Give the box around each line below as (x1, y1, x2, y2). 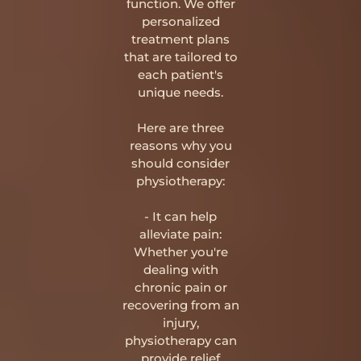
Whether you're (133, 244, 228, 259)
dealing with (143, 262, 218, 277)
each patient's (138, 67, 223, 82)
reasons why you (129, 138, 232, 153)
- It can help (144, 209, 217, 224)
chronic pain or (134, 280, 227, 295)
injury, (162, 315, 199, 330)
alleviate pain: (139, 226, 222, 242)
